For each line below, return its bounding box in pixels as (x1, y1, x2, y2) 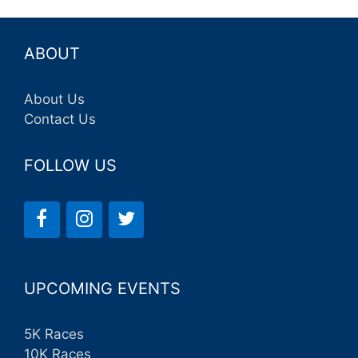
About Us (24, 91, 85, 107)
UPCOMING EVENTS (24, 279, 181, 298)
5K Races (24, 326, 84, 342)
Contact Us (24, 111, 96, 127)
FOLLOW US (24, 156, 117, 175)
